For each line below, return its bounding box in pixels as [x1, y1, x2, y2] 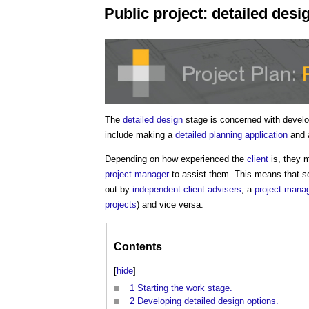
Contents [114, 241, 162, 253]
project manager [105, 169, 169, 180]
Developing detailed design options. [137, 296, 279, 307]
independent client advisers [132, 184, 241, 195]
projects [105, 199, 137, 210]
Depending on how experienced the [105, 154, 247, 165]
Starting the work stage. [137, 283, 232, 294]
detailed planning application [175, 130, 288, 141]
